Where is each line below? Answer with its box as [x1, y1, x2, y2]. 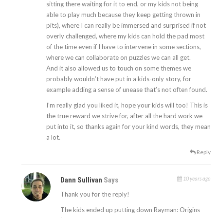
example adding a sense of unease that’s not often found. [46, 85, 207, 93]
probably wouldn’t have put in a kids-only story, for [46, 74, 191, 83]
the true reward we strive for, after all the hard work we [46, 111, 202, 120]
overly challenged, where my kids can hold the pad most [46, 32, 204, 40]
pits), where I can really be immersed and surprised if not [46, 21, 206, 29]
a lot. [46, 133, 60, 141]
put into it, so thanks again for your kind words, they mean [46, 122, 211, 130]
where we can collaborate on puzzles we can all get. [46, 53, 191, 61]
